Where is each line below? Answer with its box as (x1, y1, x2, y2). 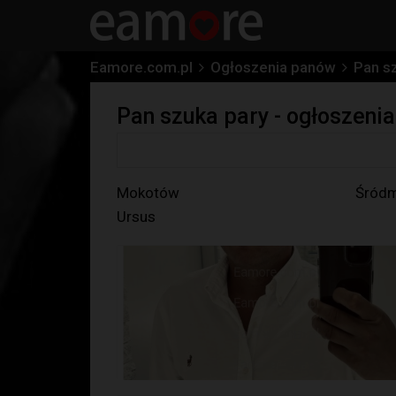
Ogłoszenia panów (210, 58, 336, 76)
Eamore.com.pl (90, 58, 193, 76)
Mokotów (117, 184, 179, 202)
